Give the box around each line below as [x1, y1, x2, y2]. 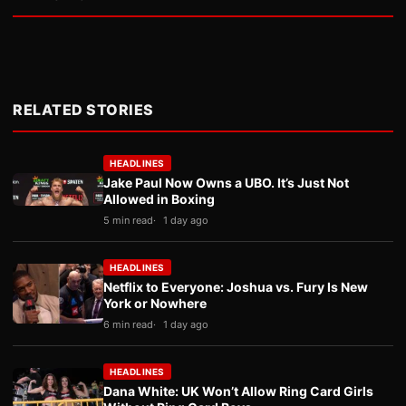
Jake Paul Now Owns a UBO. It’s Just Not [103, 175, 349, 190]
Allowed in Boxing [103, 191, 215, 207]
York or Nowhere [103, 295, 207, 311]
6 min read [103, 318, 153, 331]
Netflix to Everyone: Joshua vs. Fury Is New [103, 279, 368, 295]
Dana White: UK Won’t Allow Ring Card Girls [103, 383, 373, 399]
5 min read [103, 214, 153, 227]
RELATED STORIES [13, 101, 154, 119]
